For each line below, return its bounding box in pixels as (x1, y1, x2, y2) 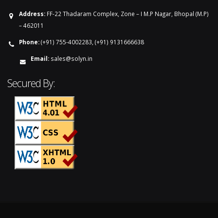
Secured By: (7, 76, 55, 91)
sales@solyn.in (51, 54, 92, 63)
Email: (31, 54, 49, 63)
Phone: (19, 38, 39, 46)
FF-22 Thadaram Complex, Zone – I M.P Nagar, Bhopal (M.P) (45, 10, 209, 18)
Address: (19, 10, 45, 18)
